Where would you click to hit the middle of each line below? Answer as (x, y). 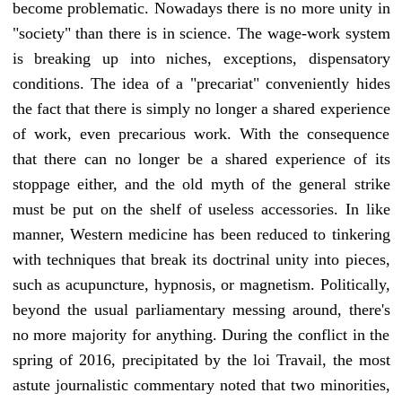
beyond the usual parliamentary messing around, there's (201, 310)
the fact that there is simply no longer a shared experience (201, 109)
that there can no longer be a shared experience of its (201, 159)
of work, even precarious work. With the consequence (201, 134)
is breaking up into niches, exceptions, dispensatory (201, 59)
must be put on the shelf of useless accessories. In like (201, 210)
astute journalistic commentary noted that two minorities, (201, 385)
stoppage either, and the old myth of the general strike (201, 184)
